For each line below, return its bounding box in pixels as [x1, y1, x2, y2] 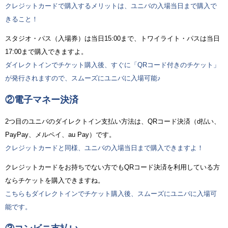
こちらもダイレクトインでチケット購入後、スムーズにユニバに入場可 [5, 189, 217, 197]
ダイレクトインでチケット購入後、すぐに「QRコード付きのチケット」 [5, 61, 220, 69]
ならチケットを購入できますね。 [5, 176, 104, 184]
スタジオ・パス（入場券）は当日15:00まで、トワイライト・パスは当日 [5, 34, 220, 42]
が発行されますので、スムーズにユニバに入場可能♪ [5, 74, 161, 82]
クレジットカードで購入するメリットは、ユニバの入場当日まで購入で [5, 2, 217, 10]
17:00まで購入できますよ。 [5, 47, 88, 55]
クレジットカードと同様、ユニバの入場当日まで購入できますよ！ [5, 144, 204, 152]
